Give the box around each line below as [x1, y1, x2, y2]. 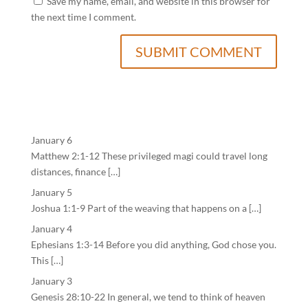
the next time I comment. [30, 11, 136, 23]
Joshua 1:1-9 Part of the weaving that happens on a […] [30, 202, 261, 214]
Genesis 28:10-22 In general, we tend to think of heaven [30, 291, 265, 302]
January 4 [30, 223, 72, 234]
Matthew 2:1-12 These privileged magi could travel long [30, 150, 267, 162]
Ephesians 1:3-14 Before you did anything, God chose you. [30, 239, 276, 250]
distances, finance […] [30, 166, 120, 177]
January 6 [30, 134, 72, 146]
